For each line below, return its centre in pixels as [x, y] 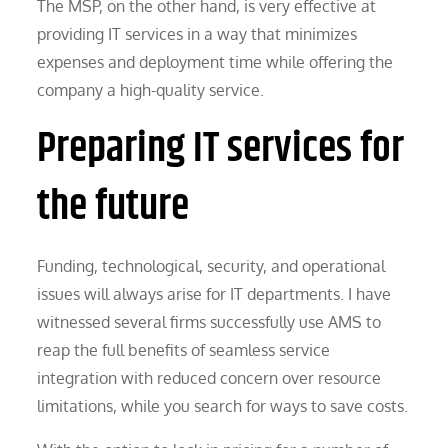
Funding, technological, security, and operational [211, 265]
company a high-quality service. [151, 89]
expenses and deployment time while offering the [215, 61]
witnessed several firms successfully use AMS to [209, 321]
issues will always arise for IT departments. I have [214, 293]
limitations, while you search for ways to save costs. [223, 405]
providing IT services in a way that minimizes [197, 33]
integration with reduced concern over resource [209, 377]
